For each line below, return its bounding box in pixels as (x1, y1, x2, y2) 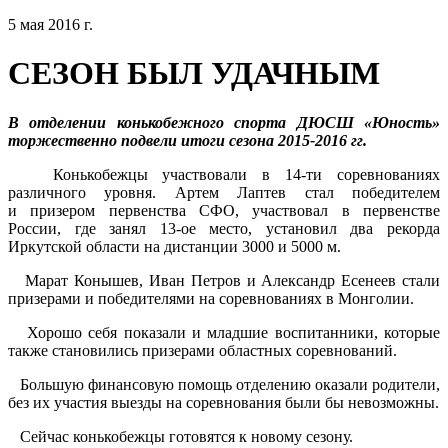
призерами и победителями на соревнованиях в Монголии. (8, 289, 414, 307)
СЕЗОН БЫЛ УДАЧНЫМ (8, 55, 380, 92)
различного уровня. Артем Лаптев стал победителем (8, 183, 440, 201)
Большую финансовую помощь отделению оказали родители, (8, 375, 440, 393)
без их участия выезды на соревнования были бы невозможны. (8, 393, 439, 411)
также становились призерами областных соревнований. (8, 341, 397, 359)
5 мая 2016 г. (8, 16, 93, 33)
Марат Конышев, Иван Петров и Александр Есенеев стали (8, 271, 440, 289)
